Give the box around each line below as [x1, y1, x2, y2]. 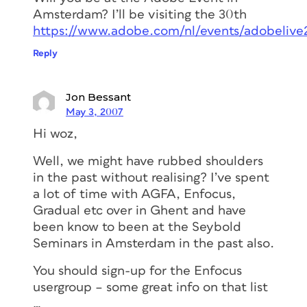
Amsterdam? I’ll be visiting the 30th [33, 8, 247, 21]
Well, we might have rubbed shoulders [33, 154, 263, 168]
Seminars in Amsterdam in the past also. [33, 236, 274, 250]
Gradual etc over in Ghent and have [33, 204, 246, 217]
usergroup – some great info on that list [33, 280, 268, 294]
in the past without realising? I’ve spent [33, 171, 269, 184]
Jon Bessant [66, 90, 131, 103]
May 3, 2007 [66, 106, 123, 117]
